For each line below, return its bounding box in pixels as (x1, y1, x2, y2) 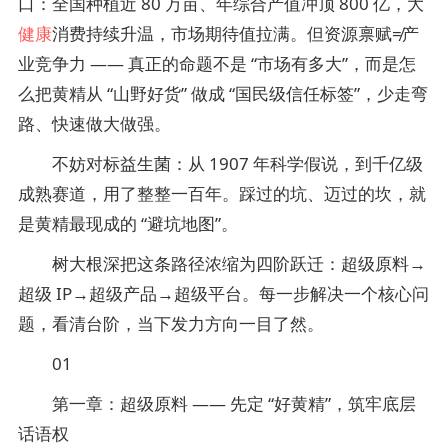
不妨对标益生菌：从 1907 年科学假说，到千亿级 (18, 152, 423, 175)
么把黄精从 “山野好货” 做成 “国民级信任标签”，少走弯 (18, 82, 428, 105)
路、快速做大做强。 (18, 112, 171, 135)
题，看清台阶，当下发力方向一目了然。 (18, 312, 324, 335)
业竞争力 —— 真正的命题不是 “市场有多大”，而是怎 (18, 52, 416, 75)
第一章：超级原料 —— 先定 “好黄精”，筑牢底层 (18, 392, 416, 415)
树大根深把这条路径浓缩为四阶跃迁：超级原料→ (18, 252, 426, 275)
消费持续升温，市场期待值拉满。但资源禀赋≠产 (52, 22, 419, 45)
